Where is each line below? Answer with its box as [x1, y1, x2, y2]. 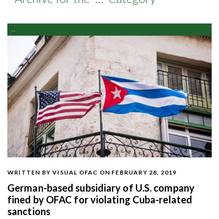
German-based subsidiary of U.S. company [7, 181, 195, 194]
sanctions [7, 205, 50, 217]
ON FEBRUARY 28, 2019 [99, 168, 177, 176]
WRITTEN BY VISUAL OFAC [7, 168, 98, 176]
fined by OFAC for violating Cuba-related [7, 193, 193, 205]
